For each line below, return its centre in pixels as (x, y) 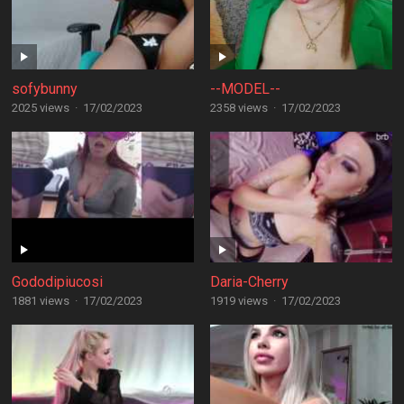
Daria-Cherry (249, 282)
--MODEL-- (245, 89)
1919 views (239, 301)
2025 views (40, 108)
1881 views (40, 301)
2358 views (239, 108)
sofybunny (44, 89)
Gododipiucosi (57, 282)
